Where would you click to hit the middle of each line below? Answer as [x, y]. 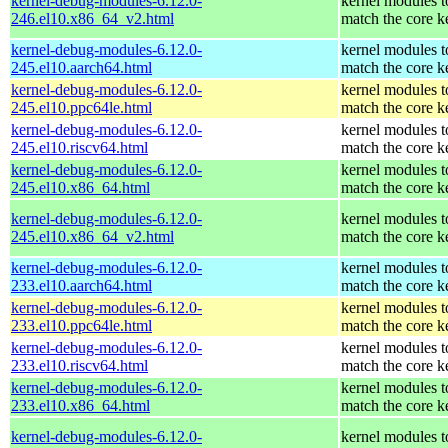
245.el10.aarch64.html [81, 67]
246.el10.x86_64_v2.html [92, 18]
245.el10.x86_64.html [80, 187]
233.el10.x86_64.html [80, 405]
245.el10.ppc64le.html [81, 107]
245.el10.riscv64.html [79, 147]
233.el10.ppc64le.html [81, 325]
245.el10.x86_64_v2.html [92, 236]
